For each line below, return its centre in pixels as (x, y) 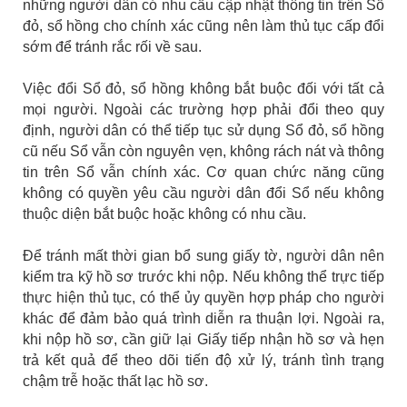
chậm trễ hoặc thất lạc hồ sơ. (115, 382)
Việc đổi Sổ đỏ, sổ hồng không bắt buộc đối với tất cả (203, 89)
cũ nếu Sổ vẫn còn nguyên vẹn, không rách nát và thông (203, 152)
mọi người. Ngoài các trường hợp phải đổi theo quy (203, 110)
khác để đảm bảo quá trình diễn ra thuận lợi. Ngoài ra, (203, 319)
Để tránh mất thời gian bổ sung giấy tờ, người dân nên (203, 256)
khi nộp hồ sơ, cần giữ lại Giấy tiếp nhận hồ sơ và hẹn (203, 340)
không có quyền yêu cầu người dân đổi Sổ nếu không (203, 194)
